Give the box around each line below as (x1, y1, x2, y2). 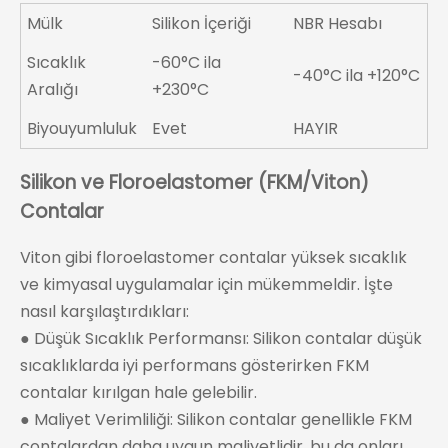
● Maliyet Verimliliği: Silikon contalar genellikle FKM (20, 408, 412, 432)
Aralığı (27, 77, 79, 101)
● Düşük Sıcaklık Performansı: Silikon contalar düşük (20, 327, 422, 351)
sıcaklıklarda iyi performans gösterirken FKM (20, 354, 369, 378)
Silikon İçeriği (152, 11, 252, 35)
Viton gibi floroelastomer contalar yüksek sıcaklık (20, 246, 407, 270)
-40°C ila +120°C (293, 63, 421, 87)
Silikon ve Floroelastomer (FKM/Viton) (20, 168, 369, 196)
